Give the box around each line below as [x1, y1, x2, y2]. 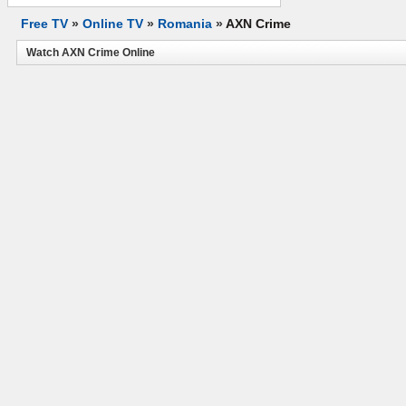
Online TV [82, 16, 143, 31]
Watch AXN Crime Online [26, 46, 155, 59]
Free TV [21, 16, 68, 31]
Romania [158, 16, 212, 31]
